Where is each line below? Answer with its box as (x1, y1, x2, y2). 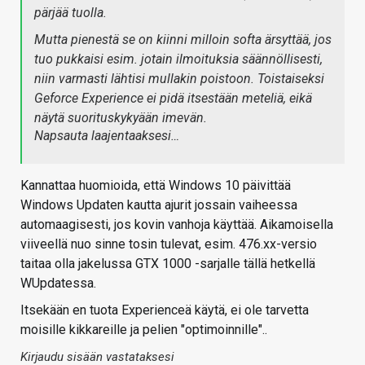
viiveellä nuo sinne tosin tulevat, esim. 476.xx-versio (20, 235, 317, 252)
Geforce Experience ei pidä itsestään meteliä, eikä (34, 90, 312, 106)
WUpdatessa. (20, 275, 96, 291)
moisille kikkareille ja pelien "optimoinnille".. (20, 321, 267, 337)
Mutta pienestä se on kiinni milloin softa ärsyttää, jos (34, 31, 332, 47)
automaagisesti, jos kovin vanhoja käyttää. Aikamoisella (20, 216, 333, 232)
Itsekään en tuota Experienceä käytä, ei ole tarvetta (20, 301, 309, 318)
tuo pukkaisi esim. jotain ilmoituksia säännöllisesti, (34, 51, 323, 67)
